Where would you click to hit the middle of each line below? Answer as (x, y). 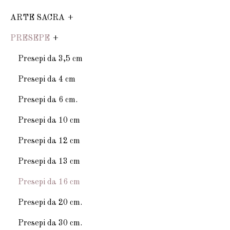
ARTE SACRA (37, 18)
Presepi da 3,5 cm (50, 59)
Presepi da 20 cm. (50, 203)
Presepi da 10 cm (49, 120)
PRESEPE (30, 38)
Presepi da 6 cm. (48, 100)
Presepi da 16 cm (49, 182)
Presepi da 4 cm (47, 79)
